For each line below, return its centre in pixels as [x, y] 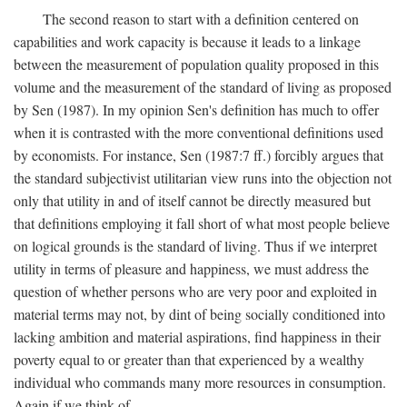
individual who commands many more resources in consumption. [200, 382]
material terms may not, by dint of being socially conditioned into [199, 314]
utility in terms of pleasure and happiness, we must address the [191, 269]
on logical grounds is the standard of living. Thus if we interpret [195, 246]
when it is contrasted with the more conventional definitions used [199, 133]
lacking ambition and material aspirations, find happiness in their [197, 337]
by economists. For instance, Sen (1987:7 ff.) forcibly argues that [199, 155]
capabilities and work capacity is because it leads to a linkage [187, 42]
